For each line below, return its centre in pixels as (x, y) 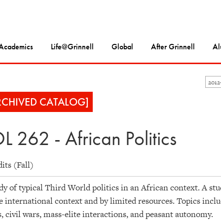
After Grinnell (173, 47)
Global (122, 47)
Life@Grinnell (72, 47)
